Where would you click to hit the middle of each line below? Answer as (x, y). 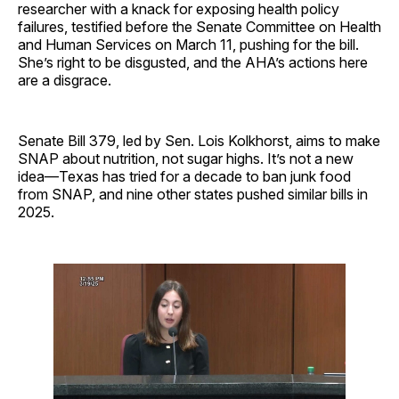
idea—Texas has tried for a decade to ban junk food (184, 176)
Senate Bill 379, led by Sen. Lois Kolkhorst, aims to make (199, 140)
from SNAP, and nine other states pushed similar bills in (193, 194)
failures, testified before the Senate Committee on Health (199, 26)
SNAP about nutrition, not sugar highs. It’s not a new (186, 158)
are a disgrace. (65, 80)
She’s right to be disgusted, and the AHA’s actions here (193, 62)
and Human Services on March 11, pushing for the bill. (188, 44)
